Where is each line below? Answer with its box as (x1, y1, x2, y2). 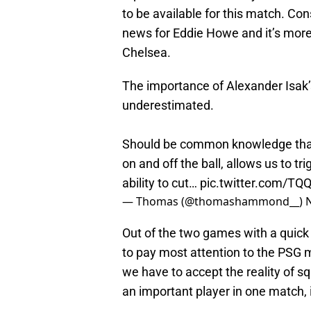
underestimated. (122, 98, 214, 113)
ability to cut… (122, 176, 200, 191)
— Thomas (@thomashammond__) (122, 194, 305, 210)
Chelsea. (122, 45, 171, 60)
